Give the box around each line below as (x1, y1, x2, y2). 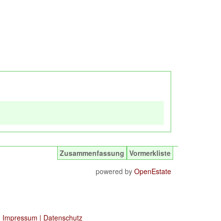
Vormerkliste (129, 148, 171, 158)
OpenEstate (134, 166, 171, 176)
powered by (96, 166, 134, 176)
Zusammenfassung (60, 148, 124, 158)
